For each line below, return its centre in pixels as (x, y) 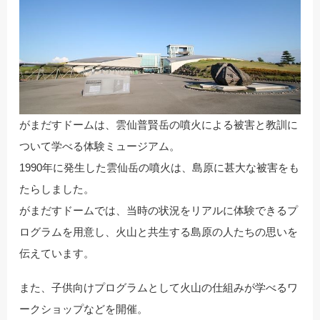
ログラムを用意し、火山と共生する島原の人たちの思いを (159, 231)
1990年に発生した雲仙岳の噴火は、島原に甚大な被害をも (159, 167)
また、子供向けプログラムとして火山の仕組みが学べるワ (159, 287)
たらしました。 (57, 189)
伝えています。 (57, 253)
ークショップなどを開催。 (84, 309)
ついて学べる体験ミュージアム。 (100, 146)
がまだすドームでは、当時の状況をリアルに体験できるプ (159, 210)
